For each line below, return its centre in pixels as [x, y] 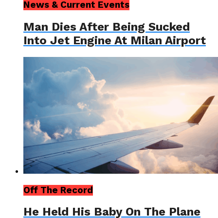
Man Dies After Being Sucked [107, 27]
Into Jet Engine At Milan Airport [115, 40]
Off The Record [58, 190]
